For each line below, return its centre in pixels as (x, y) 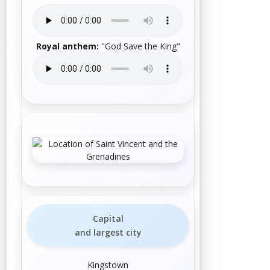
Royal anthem (66, 46)
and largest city (108, 233)
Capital (108, 219)
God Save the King (140, 46)
